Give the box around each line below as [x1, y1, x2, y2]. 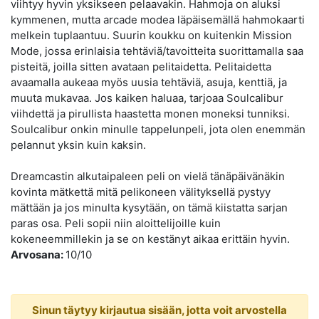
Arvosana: [11, 248, 66, 262]
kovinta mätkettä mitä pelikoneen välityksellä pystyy [11, 185, 271, 199]
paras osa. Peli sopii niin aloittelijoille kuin [11, 216, 221, 231]
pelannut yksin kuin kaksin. [11, 138, 155, 152]
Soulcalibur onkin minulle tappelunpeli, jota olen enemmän [11, 122, 305, 137]
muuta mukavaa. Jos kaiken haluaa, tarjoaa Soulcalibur [11, 91, 283, 105]
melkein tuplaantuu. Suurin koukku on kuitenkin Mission [11, 28, 292, 43]
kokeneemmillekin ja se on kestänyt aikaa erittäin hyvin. [11, 232, 290, 246]
